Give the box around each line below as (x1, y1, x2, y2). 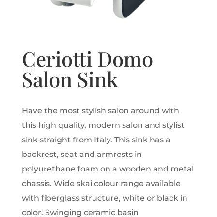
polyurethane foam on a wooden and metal (21, 164, 194, 174)
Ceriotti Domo (21, 45, 153, 73)
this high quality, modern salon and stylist (21, 121, 185, 130)
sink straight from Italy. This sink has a (21, 135, 170, 145)
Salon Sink (21, 65, 118, 93)
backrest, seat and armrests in (21, 150, 142, 159)
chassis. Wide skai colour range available (21, 179, 181, 188)
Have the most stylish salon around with (21, 106, 179, 116)
